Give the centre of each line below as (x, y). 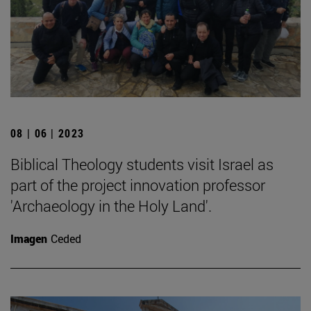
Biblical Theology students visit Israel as (142, 164)
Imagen (29, 238)
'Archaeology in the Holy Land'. (111, 205)
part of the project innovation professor (138, 185)
